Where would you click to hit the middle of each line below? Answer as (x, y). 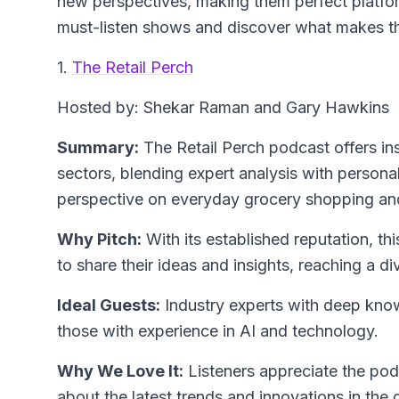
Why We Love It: (120, 371)
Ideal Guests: (109, 305)
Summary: (98, 148)
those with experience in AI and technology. (218, 331)
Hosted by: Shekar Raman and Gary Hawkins (223, 108)
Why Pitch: (99, 240)
